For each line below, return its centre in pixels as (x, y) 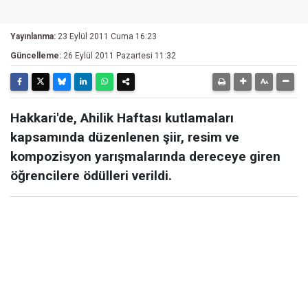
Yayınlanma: (33, 36)
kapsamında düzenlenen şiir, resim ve (125, 137)
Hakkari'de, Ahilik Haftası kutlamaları (122, 118)
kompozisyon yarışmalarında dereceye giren (145, 156)
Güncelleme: (36, 56)
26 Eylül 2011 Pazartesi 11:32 (120, 56)
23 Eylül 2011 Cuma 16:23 (107, 36)
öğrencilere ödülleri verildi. (91, 176)
